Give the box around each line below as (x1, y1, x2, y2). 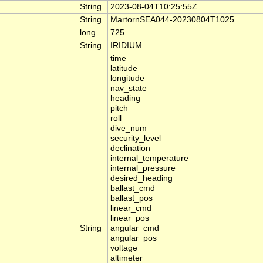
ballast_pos (110, 194, 153, 203)
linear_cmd (110, 204, 151, 213)
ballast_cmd (110, 184, 155, 193)
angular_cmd (110, 224, 159, 233)
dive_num (110, 124, 147, 133)
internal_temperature (110, 154, 188, 163)
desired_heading (110, 174, 173, 183)
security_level (110, 134, 161, 143)
